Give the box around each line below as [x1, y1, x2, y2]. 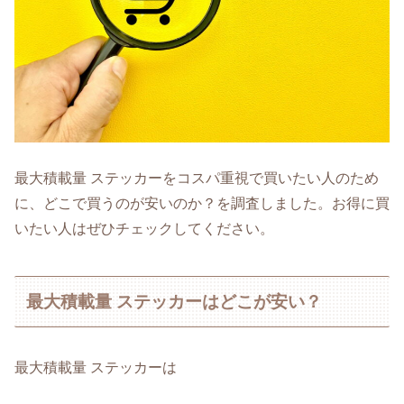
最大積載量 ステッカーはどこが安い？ [26, 291, 323, 311]
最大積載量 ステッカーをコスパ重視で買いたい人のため [14, 170, 379, 187]
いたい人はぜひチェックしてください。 [14, 221, 274, 237]
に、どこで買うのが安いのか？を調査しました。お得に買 [14, 196, 390, 212]
